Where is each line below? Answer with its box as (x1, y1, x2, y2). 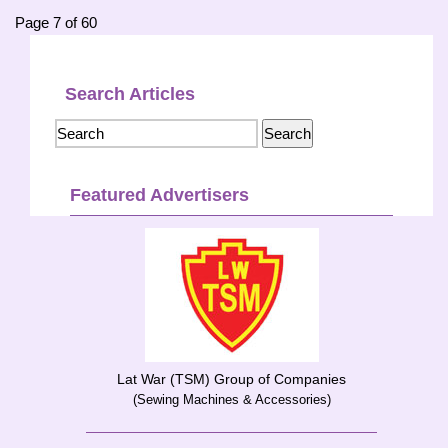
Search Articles (65, 84, 195, 104)
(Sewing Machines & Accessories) (132, 392, 331, 407)
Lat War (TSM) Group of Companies (117, 371, 346, 387)
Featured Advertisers (70, 185, 249, 205)
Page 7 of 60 (15, 14, 97, 31)
